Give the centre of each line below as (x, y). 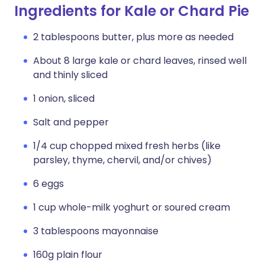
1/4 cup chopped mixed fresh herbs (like (127, 146)
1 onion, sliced (64, 98)
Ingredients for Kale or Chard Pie (132, 11)
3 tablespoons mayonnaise (96, 231)
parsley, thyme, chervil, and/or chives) (122, 160)
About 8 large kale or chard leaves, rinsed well (140, 61)
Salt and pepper (71, 122)
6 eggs (49, 184)
